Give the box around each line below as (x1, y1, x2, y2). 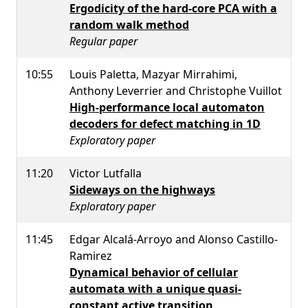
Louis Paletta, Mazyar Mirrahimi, (69, 66, 237, 82)
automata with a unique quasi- (69, 280, 241, 296)
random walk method (69, 16, 189, 32)
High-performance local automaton (69, 99, 265, 115)
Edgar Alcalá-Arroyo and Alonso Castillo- (69, 231, 278, 247)
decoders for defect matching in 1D (69, 115, 261, 131)
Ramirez (69, 247, 112, 263)
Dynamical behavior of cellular (69, 264, 238, 280)
